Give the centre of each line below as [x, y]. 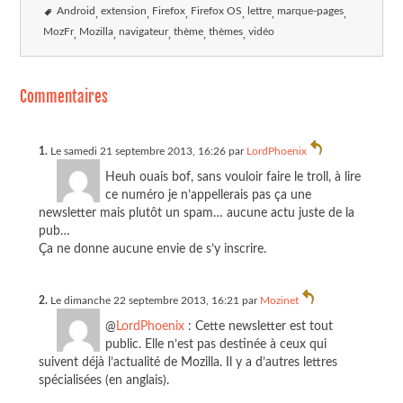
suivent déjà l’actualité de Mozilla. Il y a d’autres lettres [188, 362]
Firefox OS [217, 12]
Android [76, 12]
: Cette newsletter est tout [258, 326]
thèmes [226, 32]
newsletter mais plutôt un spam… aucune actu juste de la [196, 213]
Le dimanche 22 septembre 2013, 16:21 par [153, 300]
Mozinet [279, 300]
